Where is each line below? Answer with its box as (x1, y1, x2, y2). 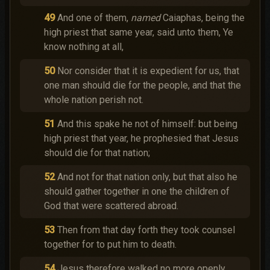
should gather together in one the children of (44, 186, 230, 197)
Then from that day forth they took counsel (57, 224, 235, 236)
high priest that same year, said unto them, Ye (44, 27, 233, 38)
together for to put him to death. (44, 239, 177, 250)
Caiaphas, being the (160, 12, 245, 24)
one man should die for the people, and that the (44, 80, 241, 91)
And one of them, (57, 12, 131, 24)
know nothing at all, (44, 41, 124, 52)
